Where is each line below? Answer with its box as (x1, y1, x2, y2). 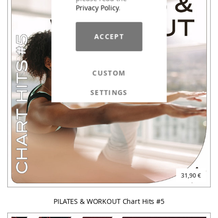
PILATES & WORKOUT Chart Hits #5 (54, 196, 164, 206)
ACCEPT (94, 31, 124, 41)
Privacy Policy (75, 2, 119, 12)
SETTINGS (90, 87, 128, 97)
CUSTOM (92, 68, 126, 77)
